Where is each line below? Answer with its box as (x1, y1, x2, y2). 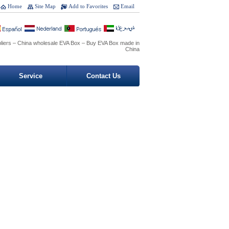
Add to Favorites (68, 3, 108, 9)
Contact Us (86, 72, 121, 80)
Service (18, 72, 42, 80)
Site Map (35, 3, 56, 9)
